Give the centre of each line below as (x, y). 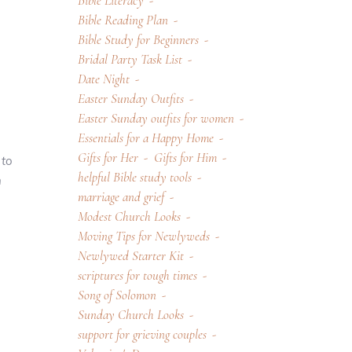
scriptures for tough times (137, 275)
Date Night (103, 79)
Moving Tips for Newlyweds (143, 236)
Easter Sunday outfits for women (156, 118)
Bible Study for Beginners (138, 39)
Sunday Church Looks (130, 314)
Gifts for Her (108, 157)
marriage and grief (121, 196)
